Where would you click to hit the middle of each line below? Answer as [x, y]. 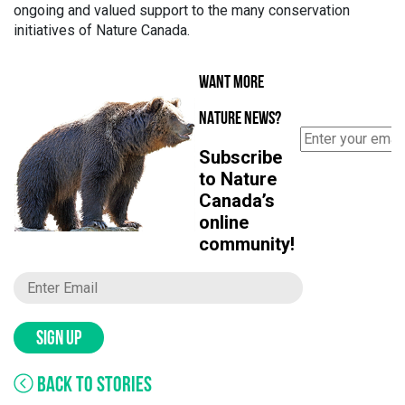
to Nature [238, 179]
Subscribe [240, 157]
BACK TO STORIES [93, 386]
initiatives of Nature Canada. [102, 30]
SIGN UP [59, 339]
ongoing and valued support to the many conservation [182, 10]
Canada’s [237, 201]
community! [247, 244]
